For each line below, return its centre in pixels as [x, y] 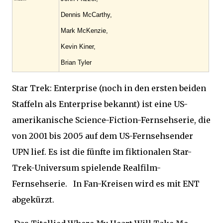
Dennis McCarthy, [86, 15]
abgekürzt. [33, 200]
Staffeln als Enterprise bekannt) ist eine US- [100, 104]
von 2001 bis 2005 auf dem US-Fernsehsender [103, 136]
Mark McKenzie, [84, 31]
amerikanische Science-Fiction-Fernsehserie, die [111, 120]
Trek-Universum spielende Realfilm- [86, 168]
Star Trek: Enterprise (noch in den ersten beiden [109, 88]
